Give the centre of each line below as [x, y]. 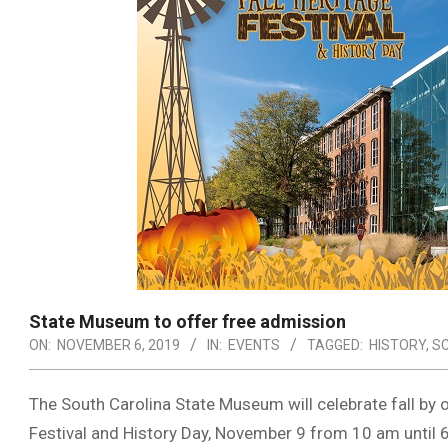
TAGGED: [335, 345]
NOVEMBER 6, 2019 [118, 345]
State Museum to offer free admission [187, 321]
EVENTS [254, 345]
